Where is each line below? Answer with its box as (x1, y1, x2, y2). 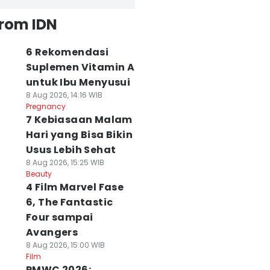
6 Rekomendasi (25, 45, 109, 59)
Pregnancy (25, 101, 66, 111)
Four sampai (25, 210, 93, 224)
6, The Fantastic (25, 195, 113, 209)
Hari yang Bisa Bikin (25, 128, 133, 142)
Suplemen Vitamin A (25, 60, 135, 74)
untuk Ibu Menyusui (25, 75, 131, 89)
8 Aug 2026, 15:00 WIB (25, 240, 105, 250)
